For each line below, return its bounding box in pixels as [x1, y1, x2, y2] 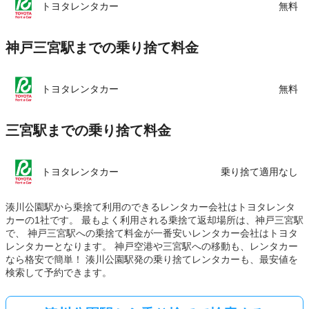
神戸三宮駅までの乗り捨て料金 [6, 40, 199, 55]
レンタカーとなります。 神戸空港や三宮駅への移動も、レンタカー [6, 241, 298, 252]
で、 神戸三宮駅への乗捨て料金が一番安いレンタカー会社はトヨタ [6, 228, 298, 239]
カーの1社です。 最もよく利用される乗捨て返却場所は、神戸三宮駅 [6, 215, 303, 226]
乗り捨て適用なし [221, 166, 298, 177]
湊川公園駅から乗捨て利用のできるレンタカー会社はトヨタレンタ [6, 201, 295, 212]
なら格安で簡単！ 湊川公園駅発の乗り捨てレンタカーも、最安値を [6, 254, 298, 265]
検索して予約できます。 [6, 267, 112, 278]
